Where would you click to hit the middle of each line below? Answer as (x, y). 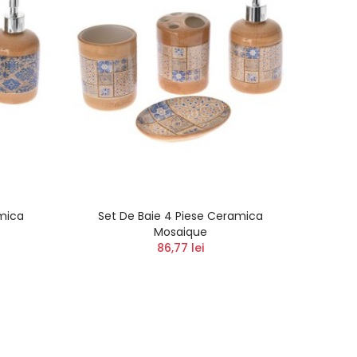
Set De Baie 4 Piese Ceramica (180, 216)
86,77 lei (180, 247)
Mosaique (180, 231)
